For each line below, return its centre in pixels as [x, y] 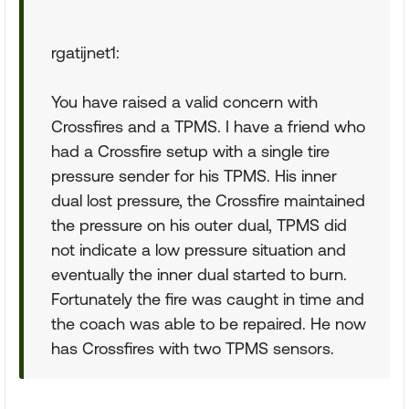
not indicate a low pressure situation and [199, 250]
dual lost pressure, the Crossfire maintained [208, 200]
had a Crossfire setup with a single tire [190, 151]
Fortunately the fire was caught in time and [208, 299]
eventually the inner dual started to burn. [199, 274]
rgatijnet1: [85, 52]
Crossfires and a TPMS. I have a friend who [208, 126]
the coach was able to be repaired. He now [209, 324]
